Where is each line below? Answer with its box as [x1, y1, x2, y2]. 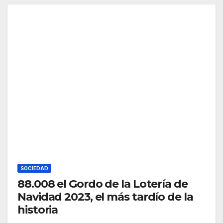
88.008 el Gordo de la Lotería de [17, 177, 188, 191]
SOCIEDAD [20, 165, 48, 172]
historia [17, 203, 58, 217]
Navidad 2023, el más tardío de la [17, 190, 193, 204]
